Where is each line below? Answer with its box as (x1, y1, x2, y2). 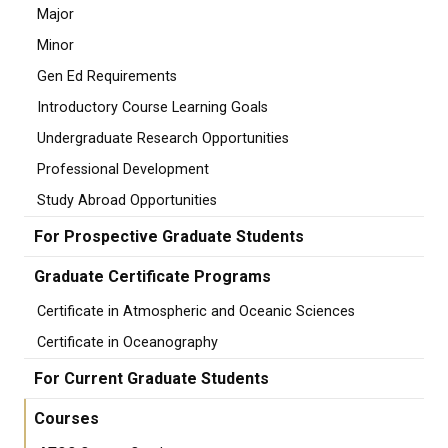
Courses (34, 409, 99, 428)
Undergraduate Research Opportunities (37, 130, 289, 147)
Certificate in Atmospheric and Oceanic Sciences (37, 303, 355, 320)
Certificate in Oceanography (37, 334, 218, 351)
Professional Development (37, 161, 209, 178)
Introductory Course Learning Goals (37, 99, 268, 116)
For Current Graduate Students (34, 369, 269, 388)
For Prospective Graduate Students (34, 227, 304, 246)
